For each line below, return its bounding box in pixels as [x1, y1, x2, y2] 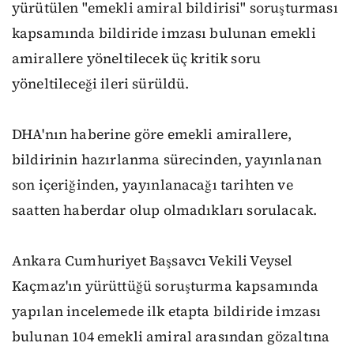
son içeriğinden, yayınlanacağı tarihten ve [12, 175, 293, 194]
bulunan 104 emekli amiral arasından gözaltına [12, 327, 330, 346]
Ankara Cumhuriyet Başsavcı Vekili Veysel [12, 251, 293, 270]
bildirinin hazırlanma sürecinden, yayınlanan [12, 150, 322, 169]
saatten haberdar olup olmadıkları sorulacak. [12, 201, 318, 220]
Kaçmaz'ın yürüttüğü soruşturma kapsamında [12, 277, 319, 296]
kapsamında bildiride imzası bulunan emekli [12, 24, 316, 43]
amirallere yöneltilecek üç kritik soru [12, 49, 262, 68]
